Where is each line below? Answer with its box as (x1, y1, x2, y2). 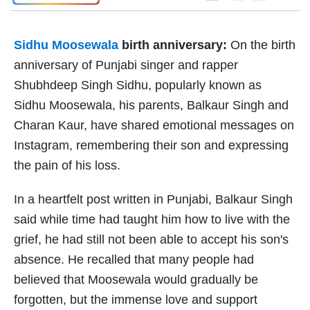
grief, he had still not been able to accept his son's (14, 232, 289, 247)
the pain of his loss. (14, 158, 120, 173)
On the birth (230, 38, 295, 53)
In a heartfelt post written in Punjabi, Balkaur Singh (14, 192, 293, 207)
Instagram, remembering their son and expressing (14, 138, 289, 153)
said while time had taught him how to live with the (14, 212, 290, 227)
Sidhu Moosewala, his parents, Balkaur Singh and (14, 98, 289, 113)
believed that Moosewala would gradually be (14, 273, 258, 287)
